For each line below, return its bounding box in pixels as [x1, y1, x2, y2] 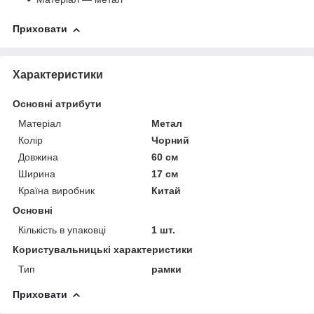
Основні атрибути [13, 97, 102, 109]
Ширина [18, 168, 55, 179]
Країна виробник [18, 184, 95, 196]
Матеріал [18, 117, 61, 129]
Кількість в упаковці [18, 224, 106, 235]
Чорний [151, 134, 190, 146]
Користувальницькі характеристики [13, 243, 193, 255]
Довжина [18, 151, 58, 163]
